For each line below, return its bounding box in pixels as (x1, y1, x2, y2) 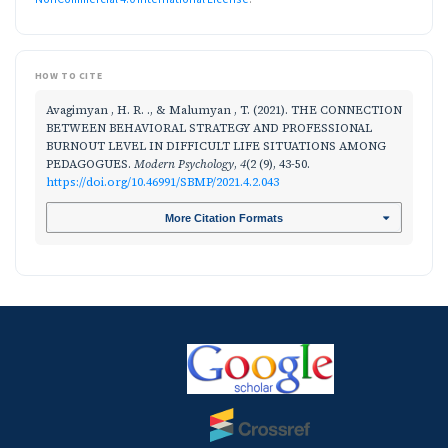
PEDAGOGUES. (46, 155, 134, 172)
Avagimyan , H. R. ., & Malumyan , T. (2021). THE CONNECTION (46, 101, 402, 118)
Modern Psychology (134, 155, 234, 172)
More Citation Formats (165, 211, 283, 224)
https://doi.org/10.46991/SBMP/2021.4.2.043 (46, 173, 279, 190)
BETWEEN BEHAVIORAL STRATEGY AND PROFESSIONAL (46, 119, 372, 136)
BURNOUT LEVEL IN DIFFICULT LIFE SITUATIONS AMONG (46, 137, 386, 154)
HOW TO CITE (34, 69, 103, 83)
